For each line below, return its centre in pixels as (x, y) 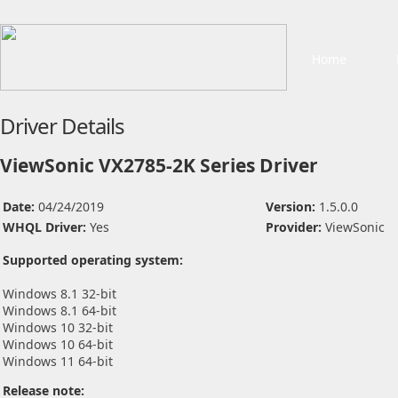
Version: (292, 207)
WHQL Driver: (46, 227)
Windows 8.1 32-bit (60, 294)
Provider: (295, 227)
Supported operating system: (93, 260)
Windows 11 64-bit (58, 361)
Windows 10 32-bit (58, 327)
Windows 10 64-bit (58, 344)
